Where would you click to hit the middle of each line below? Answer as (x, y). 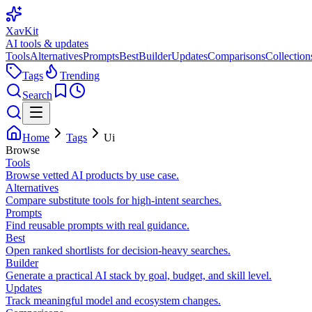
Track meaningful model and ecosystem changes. (113, 301)
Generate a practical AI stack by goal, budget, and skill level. (139, 275)
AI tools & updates (47, 44)
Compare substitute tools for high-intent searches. (114, 200)
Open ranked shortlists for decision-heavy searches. (118, 250)
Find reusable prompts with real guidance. (97, 225)
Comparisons (236, 56)
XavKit (22, 31)
